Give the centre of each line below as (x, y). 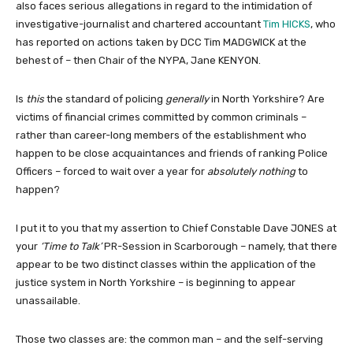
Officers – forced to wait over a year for (111, 171)
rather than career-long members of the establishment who (161, 135)
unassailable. (48, 300)
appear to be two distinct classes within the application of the (166, 264)
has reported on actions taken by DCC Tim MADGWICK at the (161, 42)
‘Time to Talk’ (71, 246)
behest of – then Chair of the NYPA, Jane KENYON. (138, 60)
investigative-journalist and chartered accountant (139, 24)
